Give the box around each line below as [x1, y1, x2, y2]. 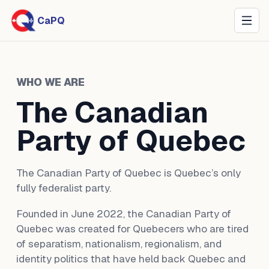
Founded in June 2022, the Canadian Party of [16, 207, 231, 220]
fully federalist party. [16, 181, 111, 195]
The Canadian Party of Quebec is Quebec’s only [16, 166, 241, 180]
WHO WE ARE [16, 76, 85, 89]
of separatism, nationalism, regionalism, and [16, 237, 222, 250]
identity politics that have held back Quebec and [16, 252, 246, 265]
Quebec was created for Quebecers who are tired [16, 222, 249, 235]
